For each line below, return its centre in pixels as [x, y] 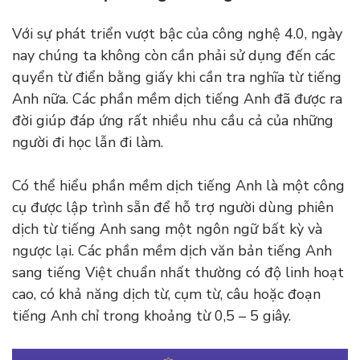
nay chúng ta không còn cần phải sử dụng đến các [174, 55]
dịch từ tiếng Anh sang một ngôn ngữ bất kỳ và [167, 229]
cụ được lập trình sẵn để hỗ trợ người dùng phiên [173, 207]
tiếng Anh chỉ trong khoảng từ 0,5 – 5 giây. [153, 315]
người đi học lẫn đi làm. [90, 142]
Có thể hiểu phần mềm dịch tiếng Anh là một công [178, 185]
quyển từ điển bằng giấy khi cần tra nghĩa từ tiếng [177, 77]
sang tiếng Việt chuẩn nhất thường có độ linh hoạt [178, 272]
